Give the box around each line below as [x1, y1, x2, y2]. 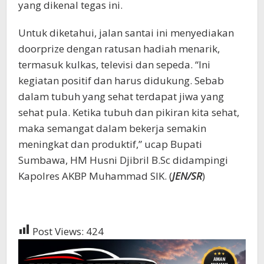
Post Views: [32, 225, 84, 239]
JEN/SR [172, 169, 202, 183]
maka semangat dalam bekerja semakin [18, 121, 206, 136]
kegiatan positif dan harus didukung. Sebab [18, 74, 224, 88]
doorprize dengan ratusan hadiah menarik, [18, 42, 220, 56]
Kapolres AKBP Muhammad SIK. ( [18, 169, 172, 183]
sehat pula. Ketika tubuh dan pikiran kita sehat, [18, 105, 239, 120]
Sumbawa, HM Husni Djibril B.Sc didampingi [18, 153, 228, 167]
